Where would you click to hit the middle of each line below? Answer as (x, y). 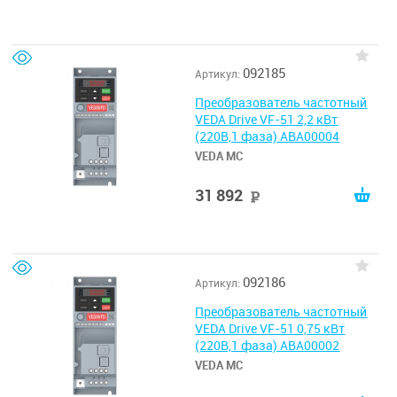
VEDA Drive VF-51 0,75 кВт (270, 329)
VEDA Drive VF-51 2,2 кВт (267, 119)
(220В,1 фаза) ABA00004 (268, 136)
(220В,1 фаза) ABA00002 (268, 346)
